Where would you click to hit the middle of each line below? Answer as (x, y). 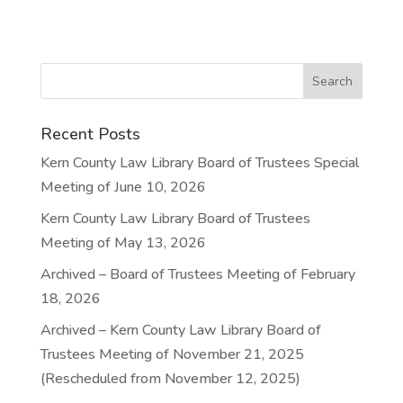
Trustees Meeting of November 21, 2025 (172, 354)
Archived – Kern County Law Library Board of (180, 330)
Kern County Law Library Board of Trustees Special (199, 163)
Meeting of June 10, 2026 (123, 187)
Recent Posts (90, 134)
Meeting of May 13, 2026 (123, 243)
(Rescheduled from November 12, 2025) (170, 379)
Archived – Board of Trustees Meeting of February (197, 274)
